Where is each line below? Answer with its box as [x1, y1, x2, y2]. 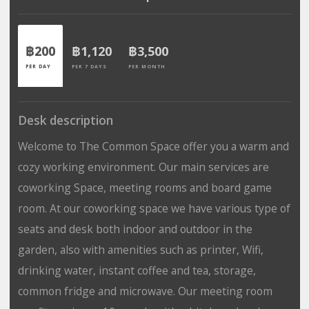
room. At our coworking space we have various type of [17, 200, 290, 216]
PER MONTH [128, 62, 166, 70]
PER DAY [25, 62, 51, 70]
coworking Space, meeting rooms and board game [17, 179, 272, 195]
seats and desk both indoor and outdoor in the [17, 221, 252, 237]
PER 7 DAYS [71, 62, 107, 70]
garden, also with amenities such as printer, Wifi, [17, 241, 263, 257]
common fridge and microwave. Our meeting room [17, 283, 272, 299]
